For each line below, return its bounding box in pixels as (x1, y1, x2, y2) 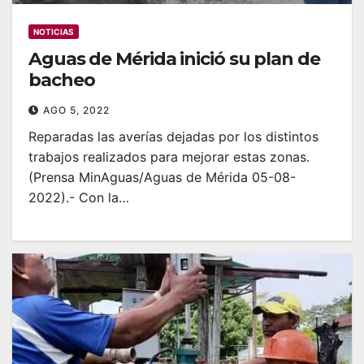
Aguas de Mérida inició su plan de (28, 47, 320, 70)
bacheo (28, 68, 95, 91)
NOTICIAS (33, 26, 74, 37)
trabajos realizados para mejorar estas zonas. (28, 148, 310, 165)
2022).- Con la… (28, 188, 129, 206)
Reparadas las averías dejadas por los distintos (28, 128, 318, 145)
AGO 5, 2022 (43, 103, 110, 116)
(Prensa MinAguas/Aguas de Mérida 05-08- (28, 168, 296, 185)
